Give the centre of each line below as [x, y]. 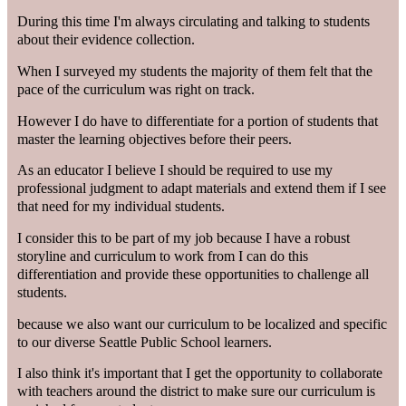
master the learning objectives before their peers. [155, 139]
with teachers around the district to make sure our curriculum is [197, 391]
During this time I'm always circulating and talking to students [194, 22]
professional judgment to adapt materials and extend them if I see [202, 188]
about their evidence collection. [106, 40]
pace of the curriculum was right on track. [136, 89]
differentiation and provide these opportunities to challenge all [193, 275]
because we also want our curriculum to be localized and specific [203, 324]
